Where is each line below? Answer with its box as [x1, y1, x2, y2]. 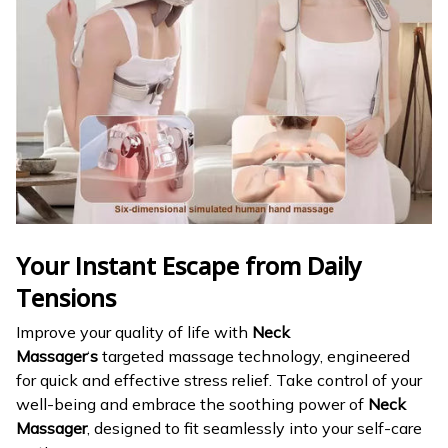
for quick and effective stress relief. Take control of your [16, 369, 422, 390]
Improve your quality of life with [16, 321, 252, 342]
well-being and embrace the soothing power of [16, 393, 368, 414]
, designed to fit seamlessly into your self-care [87, 417, 422, 438]
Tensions [16, 280, 116, 314]
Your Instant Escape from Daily [16, 248, 361, 282]
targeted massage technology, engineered [98, 345, 410, 366]
